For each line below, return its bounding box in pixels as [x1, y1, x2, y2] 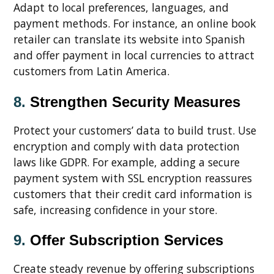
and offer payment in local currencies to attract [13, 48, 254, 63]
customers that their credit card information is [13, 186, 252, 201]
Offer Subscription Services [30, 232, 223, 249]
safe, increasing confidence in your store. [13, 202, 217, 217]
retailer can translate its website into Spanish [13, 32, 245, 47]
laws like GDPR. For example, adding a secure [13, 154, 240, 169]
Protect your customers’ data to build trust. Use [13, 122, 256, 138]
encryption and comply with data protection [13, 138, 240, 154]
